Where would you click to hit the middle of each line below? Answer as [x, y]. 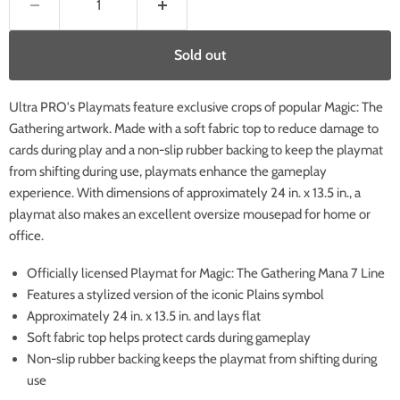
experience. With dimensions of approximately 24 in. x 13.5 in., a [185, 193]
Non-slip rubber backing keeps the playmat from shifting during [202, 359]
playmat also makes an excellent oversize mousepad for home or [190, 215]
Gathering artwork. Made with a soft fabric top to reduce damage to [194, 129]
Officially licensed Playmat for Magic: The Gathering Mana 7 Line [206, 274]
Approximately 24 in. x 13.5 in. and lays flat [144, 317]
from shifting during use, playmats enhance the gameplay [168, 172]
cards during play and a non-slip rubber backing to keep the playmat [196, 150]
